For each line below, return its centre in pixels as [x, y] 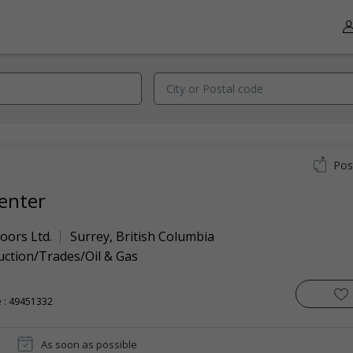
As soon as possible [89, 344]
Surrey [90, 236]
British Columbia [165, 236]
